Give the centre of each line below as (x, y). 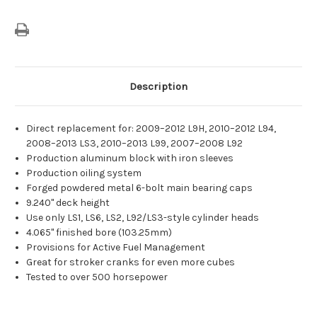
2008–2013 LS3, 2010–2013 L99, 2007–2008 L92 (135, 144)
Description (158, 87)
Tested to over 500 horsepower (97, 277)
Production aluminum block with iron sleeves (130, 158)
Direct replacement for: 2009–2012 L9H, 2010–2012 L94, (151, 129)
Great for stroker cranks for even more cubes (131, 263)
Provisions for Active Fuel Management (116, 248)
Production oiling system (84, 173)
